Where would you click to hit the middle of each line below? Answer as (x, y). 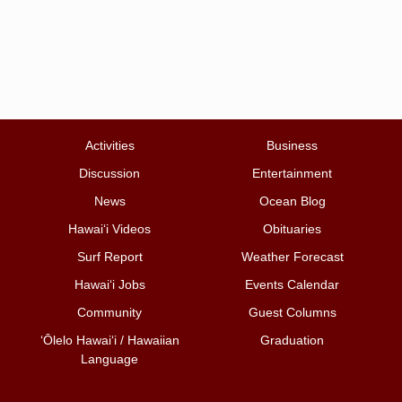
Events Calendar (292, 285)
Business (292, 146)
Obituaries (292, 229)
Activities (109, 146)
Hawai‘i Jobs (109, 285)
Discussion (110, 174)
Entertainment (292, 174)
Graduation (292, 341)
